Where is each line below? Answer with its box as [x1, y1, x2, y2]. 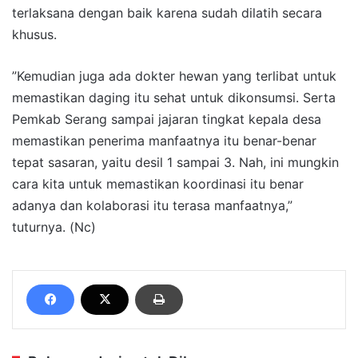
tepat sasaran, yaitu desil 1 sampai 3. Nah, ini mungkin [12, 153, 339, 170]
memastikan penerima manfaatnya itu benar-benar [12, 132, 316, 149]
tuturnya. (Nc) [12, 218, 96, 235]
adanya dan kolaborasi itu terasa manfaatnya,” [12, 197, 292, 213]
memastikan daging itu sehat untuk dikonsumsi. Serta [12, 89, 336, 105]
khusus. [12, 26, 57, 42]
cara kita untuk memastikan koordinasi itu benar [12, 175, 304, 192]
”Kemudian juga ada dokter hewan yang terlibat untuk [12, 67, 336, 84]
